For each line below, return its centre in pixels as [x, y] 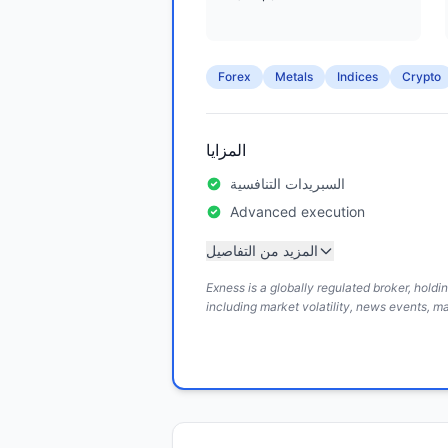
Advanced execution [297, 211]
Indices [357, 76]
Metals [294, 76]
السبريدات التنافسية [287, 183]
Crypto [421, 76]
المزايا [226, 150]
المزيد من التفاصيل [262, 250]
